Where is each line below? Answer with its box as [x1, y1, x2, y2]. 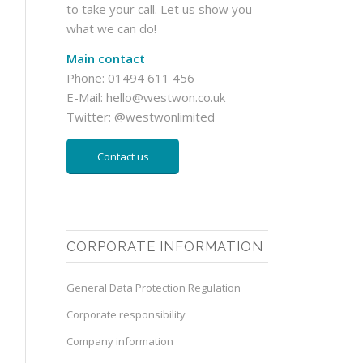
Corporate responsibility [66, 307, 186, 322]
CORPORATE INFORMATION [66, 238, 264, 255]
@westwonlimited [114, 108, 216, 125]
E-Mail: [66, 88, 107, 105]
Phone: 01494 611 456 [66, 69, 195, 86]
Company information [66, 334, 174, 349]
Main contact [66, 49, 146, 66]
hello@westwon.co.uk [106, 88, 226, 105]
